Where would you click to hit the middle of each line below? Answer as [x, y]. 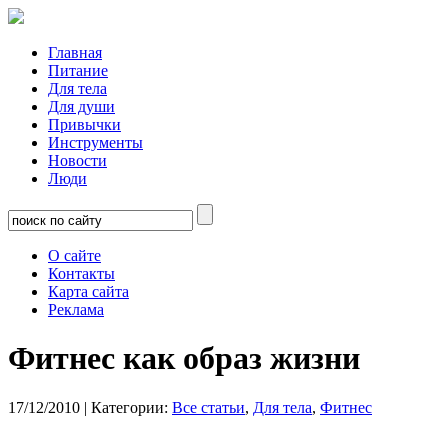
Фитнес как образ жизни [184, 358]
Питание [78, 70]
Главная [75, 52]
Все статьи [208, 407]
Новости [77, 160]
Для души [81, 106]
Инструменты [95, 142]
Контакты [81, 273]
